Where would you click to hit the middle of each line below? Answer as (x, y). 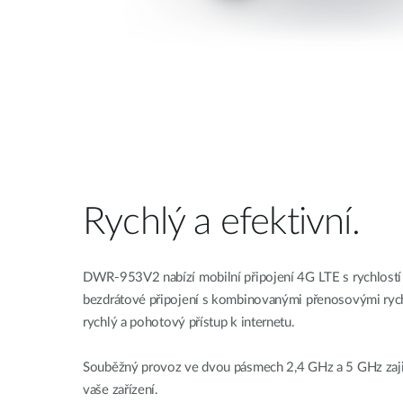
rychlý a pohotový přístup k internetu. (189, 322)
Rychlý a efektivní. (221, 222)
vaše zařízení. (121, 390)
